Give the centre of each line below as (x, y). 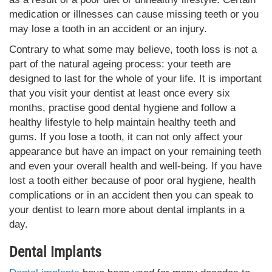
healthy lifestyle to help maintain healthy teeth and (122, 122)
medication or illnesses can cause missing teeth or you (134, 14)
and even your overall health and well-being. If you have (135, 166)
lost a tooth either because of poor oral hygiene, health (132, 180)
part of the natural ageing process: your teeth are (120, 64)
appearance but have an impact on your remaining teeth (135, 151)
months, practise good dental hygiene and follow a (122, 107)
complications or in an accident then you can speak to (131, 195)
